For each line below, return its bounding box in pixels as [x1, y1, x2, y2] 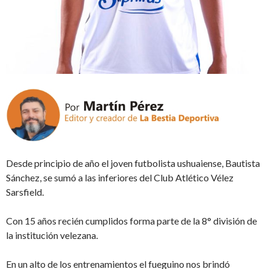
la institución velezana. [6, 229, 98, 241]
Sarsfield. [6, 186, 44, 198]
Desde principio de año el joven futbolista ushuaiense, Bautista [6, 157, 260, 169]
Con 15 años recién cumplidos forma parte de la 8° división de [6, 214, 257, 226]
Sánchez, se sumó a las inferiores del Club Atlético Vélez [6, 171, 234, 183]
